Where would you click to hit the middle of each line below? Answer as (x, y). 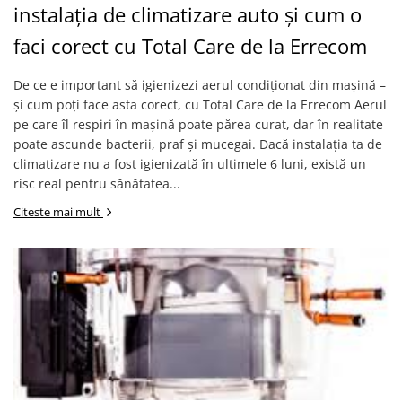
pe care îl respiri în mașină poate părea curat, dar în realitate (198, 124)
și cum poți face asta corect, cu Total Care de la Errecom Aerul (200, 105)
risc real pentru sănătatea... (97, 184)
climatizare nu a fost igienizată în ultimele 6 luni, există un (190, 164)
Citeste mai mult (58, 212)
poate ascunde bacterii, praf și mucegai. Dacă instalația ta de (198, 144)
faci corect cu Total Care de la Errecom (190, 46)
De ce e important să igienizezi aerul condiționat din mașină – (200, 85)
